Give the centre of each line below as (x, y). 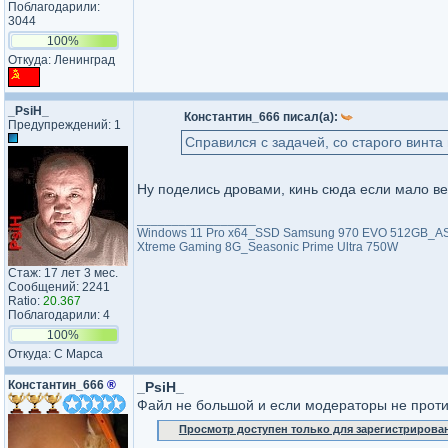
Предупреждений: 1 (64, 125)
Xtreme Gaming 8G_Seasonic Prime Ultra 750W (267, 247)
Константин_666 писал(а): (262, 117)
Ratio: (25, 301)
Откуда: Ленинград (61, 60)
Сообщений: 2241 (59, 287)
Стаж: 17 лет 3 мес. (63, 273)
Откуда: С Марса (55, 354)
